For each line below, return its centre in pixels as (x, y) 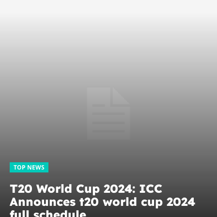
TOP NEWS (29, 167)
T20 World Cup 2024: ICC (86, 188)
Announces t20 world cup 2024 (102, 201)
